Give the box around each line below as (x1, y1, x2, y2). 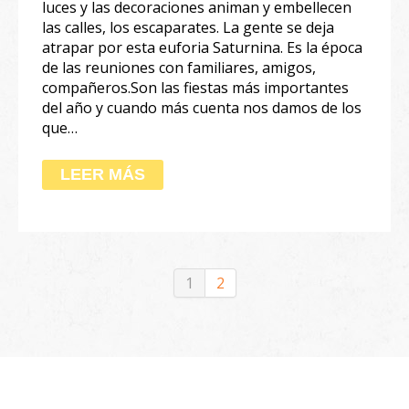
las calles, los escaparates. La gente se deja (42, 16, 334, 37)
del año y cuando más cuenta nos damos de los (42, 97, 362, 118)
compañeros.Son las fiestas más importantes (42, 77, 349, 98)
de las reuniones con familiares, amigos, (42, 57, 316, 78)
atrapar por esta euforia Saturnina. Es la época (42, 37, 362, 58)
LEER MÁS (60, 164, 145, 184)
